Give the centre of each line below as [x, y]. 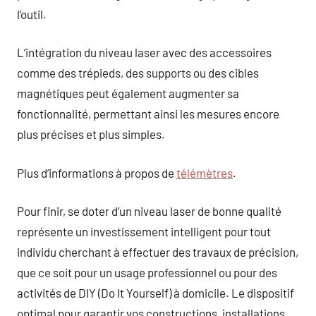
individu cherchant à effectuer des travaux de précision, [158, 252]
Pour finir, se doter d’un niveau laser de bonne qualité [149, 211]
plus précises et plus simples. [91, 134]
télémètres [205, 172]
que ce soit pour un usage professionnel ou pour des [147, 272]
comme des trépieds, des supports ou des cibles [138, 73]
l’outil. [32, 14]
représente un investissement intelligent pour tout [144, 231]
